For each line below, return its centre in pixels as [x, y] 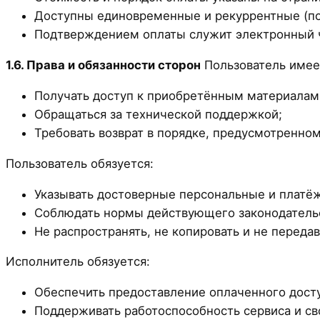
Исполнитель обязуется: [78, 262]
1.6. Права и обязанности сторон [103, 65]
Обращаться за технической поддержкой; [158, 114]
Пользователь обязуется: [80, 163]
